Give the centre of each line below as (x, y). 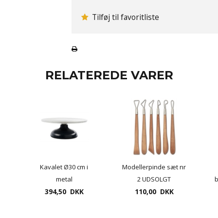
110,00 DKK (154, 192)
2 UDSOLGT (154, 179)
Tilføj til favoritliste (124, 17)
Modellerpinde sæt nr (154, 167)
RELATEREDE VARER (109, 75)
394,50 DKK (64, 192)
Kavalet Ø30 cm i (64, 167)
